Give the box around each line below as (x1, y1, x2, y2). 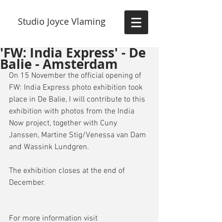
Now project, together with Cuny (9, 118, 119, 128)
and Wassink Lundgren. (9, 142, 89, 152)
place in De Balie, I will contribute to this (9, 95, 147, 105)
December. (9, 178, 45, 188)
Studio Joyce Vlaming (17, 15, 108, 27)
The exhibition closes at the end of (9, 166, 127, 176)
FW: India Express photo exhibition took (9, 83, 145, 93)
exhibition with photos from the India (9, 107, 136, 116)
